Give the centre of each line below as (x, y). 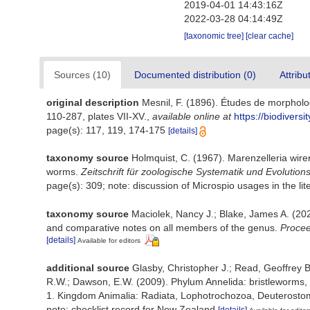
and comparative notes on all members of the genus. (163, 227)
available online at (192, 116)
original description (93, 102)
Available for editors (109, 240)
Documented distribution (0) (195, 75)
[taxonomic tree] (215, 36)
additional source (88, 267)
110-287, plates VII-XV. (97, 116)
